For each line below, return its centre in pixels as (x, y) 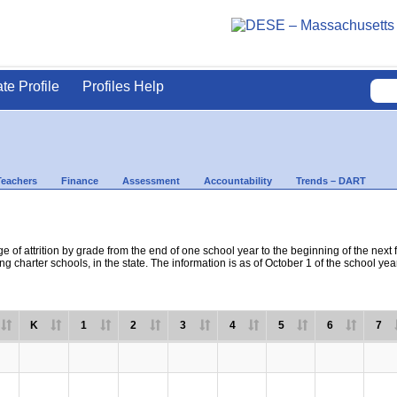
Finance (80, 181)
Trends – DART (331, 181)
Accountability (238, 181)
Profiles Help (123, 86)
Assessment (151, 181)
